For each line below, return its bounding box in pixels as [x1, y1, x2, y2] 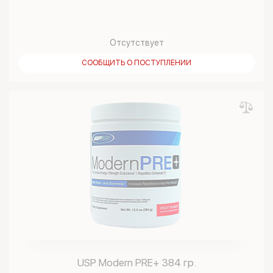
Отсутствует [109, 38, 164, 48]
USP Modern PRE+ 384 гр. [77, 257, 196, 269]
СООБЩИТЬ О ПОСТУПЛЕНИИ [82, 58, 191, 67]
